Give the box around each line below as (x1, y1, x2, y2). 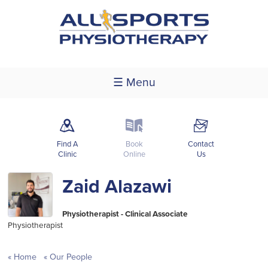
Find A (56, 139, 78, 149)
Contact (188, 139, 214, 149)
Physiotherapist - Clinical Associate (62, 209, 188, 219)
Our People (47, 251, 92, 262)
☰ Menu (112, 75, 156, 90)
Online (123, 149, 145, 159)
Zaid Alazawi (62, 175, 172, 198)
